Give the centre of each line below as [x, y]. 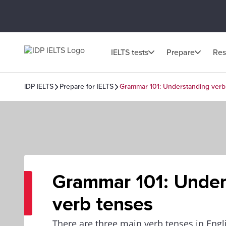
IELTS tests [130, 52]
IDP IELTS [39, 87]
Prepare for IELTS [87, 87]
